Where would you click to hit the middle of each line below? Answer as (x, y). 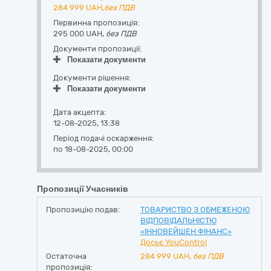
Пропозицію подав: (83, 210)
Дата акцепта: (80, 112)
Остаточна (66, 256)
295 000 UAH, (80, 34)
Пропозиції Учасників (83, 189)
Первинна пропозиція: (96, 23)
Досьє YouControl (173, 242)
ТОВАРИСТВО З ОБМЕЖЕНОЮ (195, 210)
